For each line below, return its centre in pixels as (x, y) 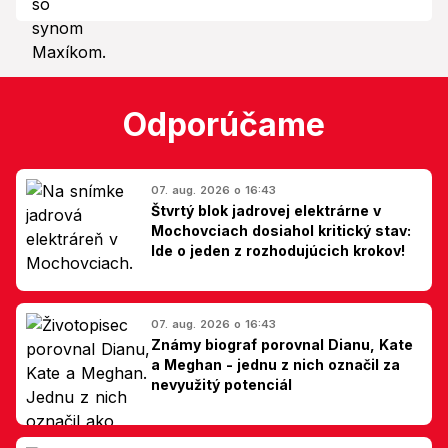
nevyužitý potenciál (221, 384)
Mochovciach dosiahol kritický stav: (281, 230)
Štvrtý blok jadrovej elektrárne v (266, 210)
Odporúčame (224, 124)
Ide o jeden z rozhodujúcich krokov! (278, 250)
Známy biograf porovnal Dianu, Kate (282, 344)
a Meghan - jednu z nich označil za (275, 364)
